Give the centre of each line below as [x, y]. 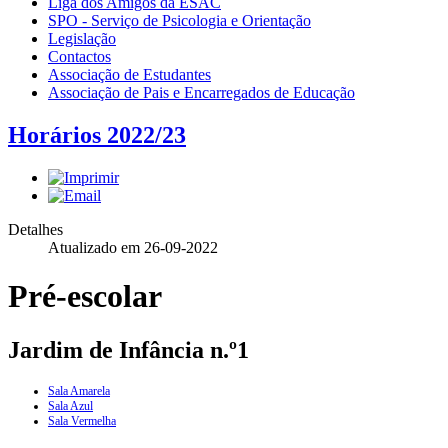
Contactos [79, 56]
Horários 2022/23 [97, 134]
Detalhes [35, 229]
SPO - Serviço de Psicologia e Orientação [179, 20]
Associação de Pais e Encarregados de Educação [201, 92]
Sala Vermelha [82, 420]
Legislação [82, 38]
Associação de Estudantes [129, 74]
